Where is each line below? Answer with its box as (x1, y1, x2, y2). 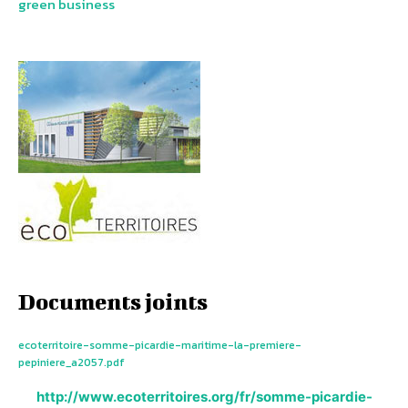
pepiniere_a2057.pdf (18, 354, 125, 372)
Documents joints (18, 289, 208, 315)
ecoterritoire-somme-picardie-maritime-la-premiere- (18, 337, 301, 354)
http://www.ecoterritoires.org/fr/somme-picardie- (36, 388, 372, 406)
